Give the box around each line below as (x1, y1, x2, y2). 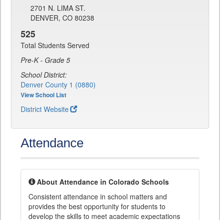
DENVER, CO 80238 (30, 13, 94, 23)
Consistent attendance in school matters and (28, 192, 167, 202)
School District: (21, 70, 67, 80)
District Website (21, 104, 69, 114)
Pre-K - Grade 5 (21, 55, 70, 65)
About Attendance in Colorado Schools (37, 177, 169, 187)
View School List (21, 90, 66, 100)
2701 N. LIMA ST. (30, 3, 85, 13)
